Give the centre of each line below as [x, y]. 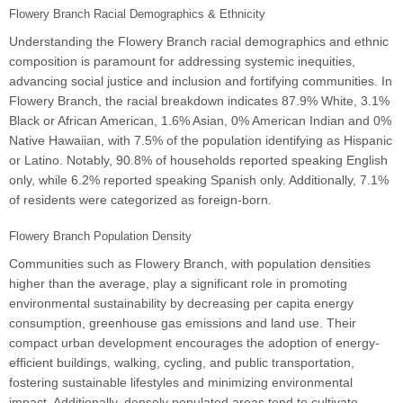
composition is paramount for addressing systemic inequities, [182, 62]
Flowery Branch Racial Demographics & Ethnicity [137, 14]
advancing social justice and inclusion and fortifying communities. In [201, 81]
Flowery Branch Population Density [100, 237]
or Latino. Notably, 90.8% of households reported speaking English [198, 161]
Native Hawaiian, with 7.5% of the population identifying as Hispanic [201, 141]
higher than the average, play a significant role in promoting [178, 284]
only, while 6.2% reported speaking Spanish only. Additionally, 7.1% [199, 180]
